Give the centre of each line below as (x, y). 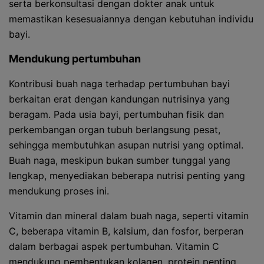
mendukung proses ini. (59, 191)
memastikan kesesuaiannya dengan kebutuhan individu (131, 19)
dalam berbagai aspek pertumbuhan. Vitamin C (114, 246)
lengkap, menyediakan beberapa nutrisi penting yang (127, 176)
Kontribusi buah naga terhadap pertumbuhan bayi (119, 84)
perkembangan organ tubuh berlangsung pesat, (115, 130)
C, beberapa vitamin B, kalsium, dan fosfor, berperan (126, 231)
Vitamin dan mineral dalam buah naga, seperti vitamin (129, 216)
